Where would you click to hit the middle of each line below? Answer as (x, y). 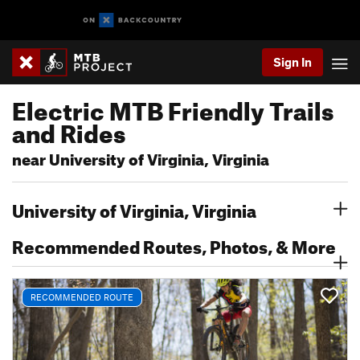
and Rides (69, 129)
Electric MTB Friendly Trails (173, 107)
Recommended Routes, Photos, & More (174, 244)
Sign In (292, 62)
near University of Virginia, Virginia (141, 157)
